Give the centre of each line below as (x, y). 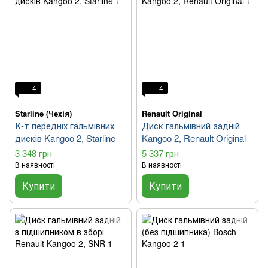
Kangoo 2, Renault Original (194, 138)
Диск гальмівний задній (191, 126)
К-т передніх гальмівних (65, 126)
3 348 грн (33, 153)
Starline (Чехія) (43, 114)
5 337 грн (160, 153)
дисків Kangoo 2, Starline (65, 138)
